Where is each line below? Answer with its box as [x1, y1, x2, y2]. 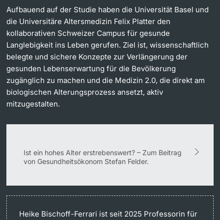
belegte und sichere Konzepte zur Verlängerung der [6, 52, 188, 61]
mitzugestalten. [6, 99, 60, 109]
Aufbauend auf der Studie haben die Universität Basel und [6, 4, 209, 14]
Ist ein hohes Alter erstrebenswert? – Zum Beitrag [24, 148, 182, 157]
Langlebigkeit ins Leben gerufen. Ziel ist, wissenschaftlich [6, 40, 209, 50]
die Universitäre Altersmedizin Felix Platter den [6, 16, 171, 26]
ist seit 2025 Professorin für [97, 209, 198, 219]
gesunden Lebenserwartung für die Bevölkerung [6, 63, 176, 73]
